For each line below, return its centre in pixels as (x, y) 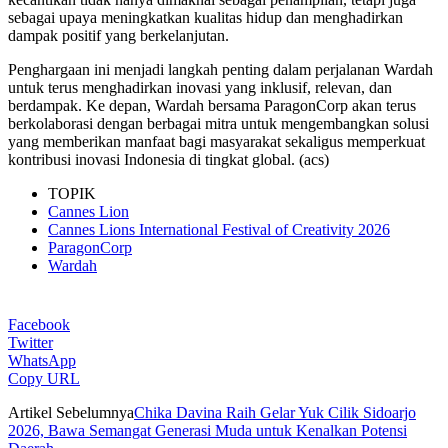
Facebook (39, 324)
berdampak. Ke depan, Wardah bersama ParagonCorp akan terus (212, 105)
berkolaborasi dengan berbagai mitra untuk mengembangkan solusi (218, 123)
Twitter (30, 342)
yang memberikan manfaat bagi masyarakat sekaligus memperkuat (216, 141)
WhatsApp (42, 360)
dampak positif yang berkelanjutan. (118, 35)
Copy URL (44, 378)
